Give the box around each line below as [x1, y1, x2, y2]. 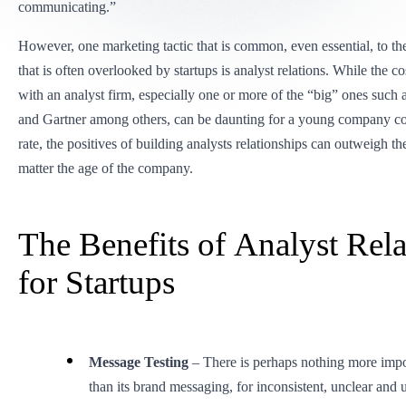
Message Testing [88, 353, 188, 370]
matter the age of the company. [17, 159, 193, 176]
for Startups [17, 263, 175, 301]
